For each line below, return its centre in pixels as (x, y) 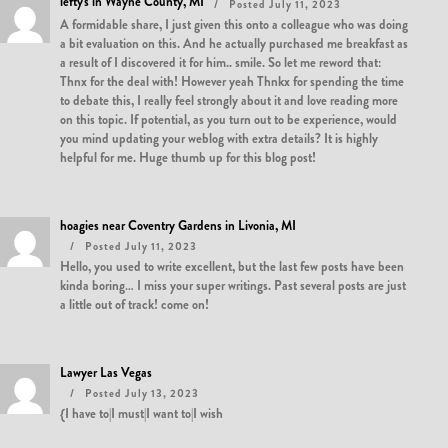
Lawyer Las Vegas (106, 372)
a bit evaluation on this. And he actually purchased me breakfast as (234, 43)
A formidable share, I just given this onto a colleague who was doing (234, 24)
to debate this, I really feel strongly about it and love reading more (229, 100)
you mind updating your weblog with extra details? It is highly (219, 138)
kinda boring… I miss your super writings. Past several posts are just (233, 285)
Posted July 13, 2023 (142, 393)
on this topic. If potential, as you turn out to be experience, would (228, 119)
